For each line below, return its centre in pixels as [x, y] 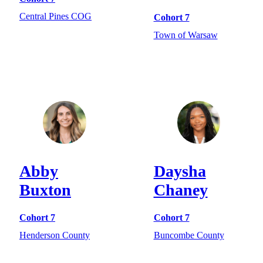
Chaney [181, 190]
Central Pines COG [55, 16]
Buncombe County [189, 235]
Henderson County [55, 235]
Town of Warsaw [186, 35]
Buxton [45, 190]
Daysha [180, 171]
